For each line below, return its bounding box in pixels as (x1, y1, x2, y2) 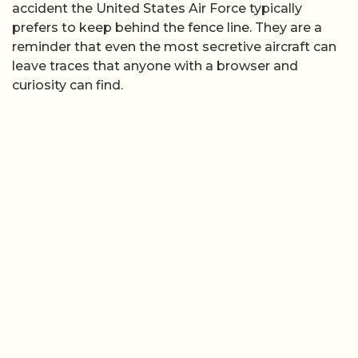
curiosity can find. (12, 78, 123, 93)
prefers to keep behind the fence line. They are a (12, 20, 322, 36)
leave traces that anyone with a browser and (12, 58, 298, 74)
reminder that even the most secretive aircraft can (12, 39, 336, 55)
